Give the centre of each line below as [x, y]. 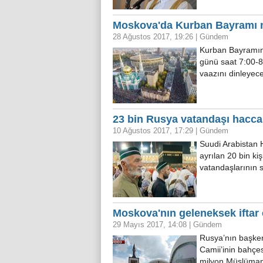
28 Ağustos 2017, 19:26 [154, 37]
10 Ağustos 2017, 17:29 [154, 131]
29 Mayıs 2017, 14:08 [151, 225]
